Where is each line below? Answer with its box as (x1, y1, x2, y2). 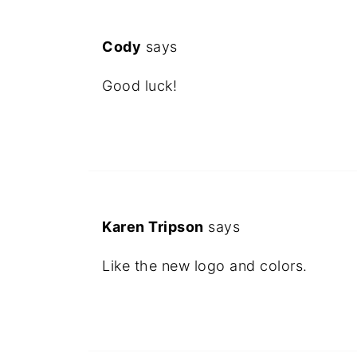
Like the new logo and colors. (102, 257, 308, 275)
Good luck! (102, 77, 177, 95)
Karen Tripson (102, 218, 204, 236)
